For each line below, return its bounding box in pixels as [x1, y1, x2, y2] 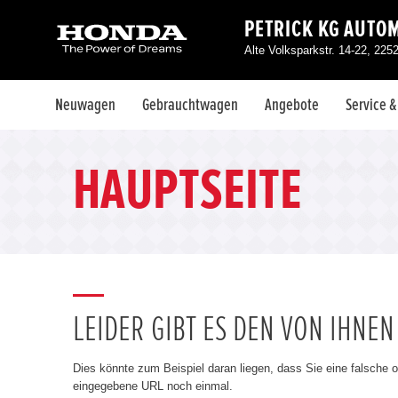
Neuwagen [55, 96, 115, 114]
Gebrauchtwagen [142, 96, 238, 114]
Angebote [265, 96, 319, 114]
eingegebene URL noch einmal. [73, 379, 233, 393]
